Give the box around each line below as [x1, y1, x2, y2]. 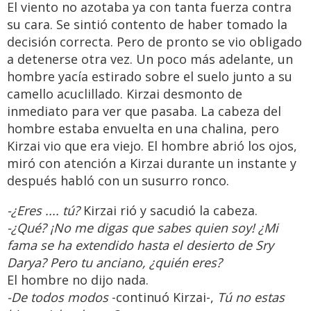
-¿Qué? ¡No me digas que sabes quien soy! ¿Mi [7, 219, 278, 237]
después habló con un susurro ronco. [7, 172, 229, 190]
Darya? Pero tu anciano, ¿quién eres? [7, 254, 222, 271]
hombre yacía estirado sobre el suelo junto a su [7, 68, 292, 85]
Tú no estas [217, 289, 285, 306]
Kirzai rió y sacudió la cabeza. [80, 202, 258, 219]
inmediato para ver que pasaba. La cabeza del [7, 103, 281, 120]
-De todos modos [7, 289, 108, 306]
